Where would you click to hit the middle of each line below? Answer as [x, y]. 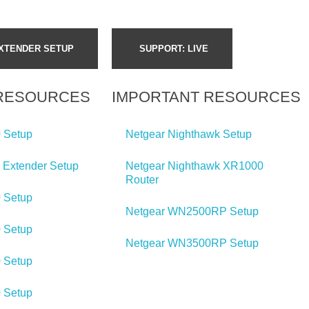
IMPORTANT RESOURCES [206, 97]
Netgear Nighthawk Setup [189, 134]
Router [142, 179]
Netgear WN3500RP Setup [192, 243]
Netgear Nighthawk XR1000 [195, 166]
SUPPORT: [163, 48]
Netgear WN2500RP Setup [192, 211]
